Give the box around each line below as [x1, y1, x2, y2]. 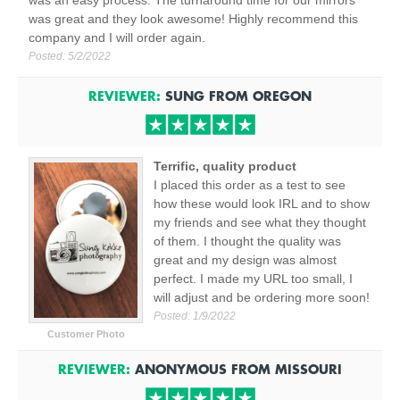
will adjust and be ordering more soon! [154, 290, 370, 304]
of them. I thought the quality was [154, 234, 341, 248]
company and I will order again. [29, 30, 205, 45]
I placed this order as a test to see [154, 178, 346, 192]
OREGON [253, 87, 312, 104]
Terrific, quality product [154, 159, 296, 173]
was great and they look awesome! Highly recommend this [29, 12, 358, 26]
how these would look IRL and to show [154, 196, 370, 211]
